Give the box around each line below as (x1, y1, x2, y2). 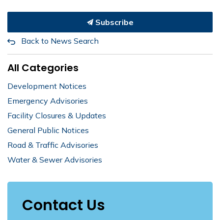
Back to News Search (21, 36, 99, 46)
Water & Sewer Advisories (7, 155, 102, 165)
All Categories (7, 61, 79, 75)
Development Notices (7, 81, 86, 91)
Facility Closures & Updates (7, 110, 106, 120)
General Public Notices (7, 125, 89, 135)
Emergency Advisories (7, 96, 88, 106)
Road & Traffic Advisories (7, 140, 98, 150)
